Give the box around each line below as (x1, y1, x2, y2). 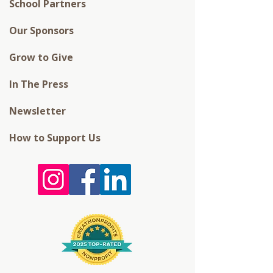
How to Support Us (9, 131, 101, 144)
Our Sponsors (9, 24, 74, 37)
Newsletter (9, 104, 66, 118)
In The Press (9, 77, 68, 91)
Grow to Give (9, 51, 73, 64)
